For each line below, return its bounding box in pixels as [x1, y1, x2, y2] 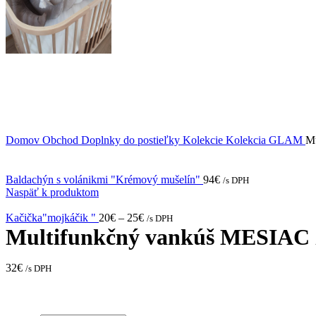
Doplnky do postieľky [81, 134, 183, 146]
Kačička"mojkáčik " [6, 212, 99, 224]
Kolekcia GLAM [226, 134, 305, 146]
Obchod [42, 134, 81, 146]
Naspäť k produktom [6, 186, 99, 198]
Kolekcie [183, 134, 226, 146]
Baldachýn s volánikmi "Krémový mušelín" [6, 174, 203, 186]
